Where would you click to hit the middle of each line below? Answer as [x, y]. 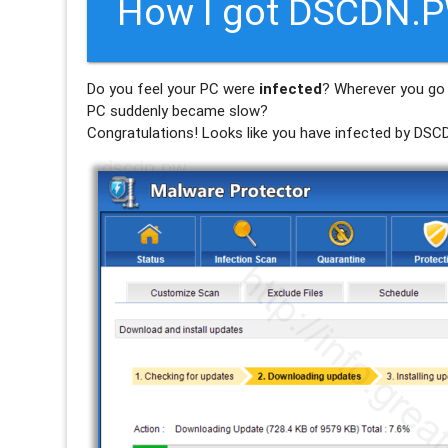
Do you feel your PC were [173, 88]
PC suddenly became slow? [178, 110]
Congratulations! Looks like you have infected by [251, 132]
